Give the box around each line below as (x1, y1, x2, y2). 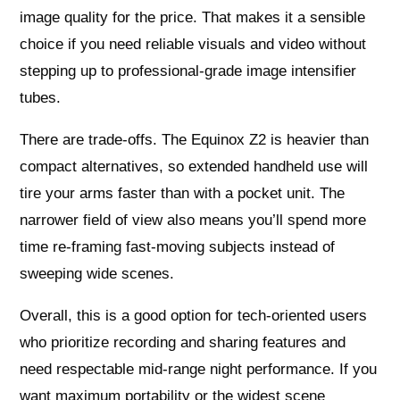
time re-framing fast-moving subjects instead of (20, 238, 336, 256)
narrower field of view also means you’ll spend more (20, 212, 367, 229)
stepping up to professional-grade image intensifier (20, 62, 357, 80)
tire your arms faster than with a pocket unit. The (20, 185, 346, 203)
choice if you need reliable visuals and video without (20, 36, 367, 54)
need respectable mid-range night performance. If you (20, 361, 378, 379)
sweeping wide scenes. (20, 265, 175, 283)
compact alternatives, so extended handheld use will (20, 158, 369, 176)
